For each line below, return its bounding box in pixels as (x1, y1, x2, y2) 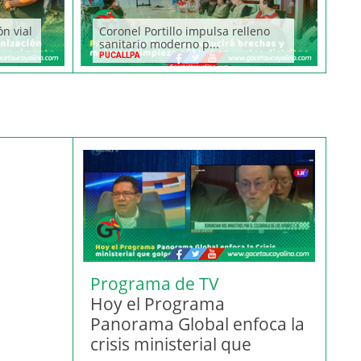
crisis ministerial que (90, 333, 251, 356)
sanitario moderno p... (99, 36, 219, 52)
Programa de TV (90, 272, 219, 296)
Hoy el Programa (90, 293, 225, 316)
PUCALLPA (99, 51, 140, 60)
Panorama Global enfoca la (90, 313, 305, 336)
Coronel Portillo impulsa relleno (99, 23, 270, 39)
